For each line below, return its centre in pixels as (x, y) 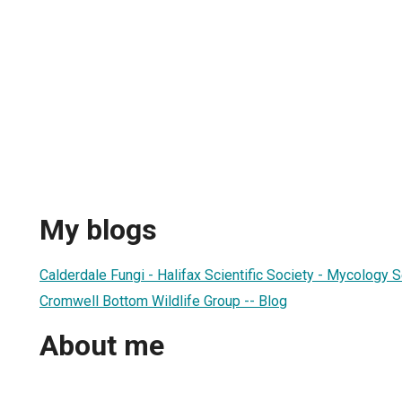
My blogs (98, 230)
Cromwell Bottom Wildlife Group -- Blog (163, 301)
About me (102, 346)
